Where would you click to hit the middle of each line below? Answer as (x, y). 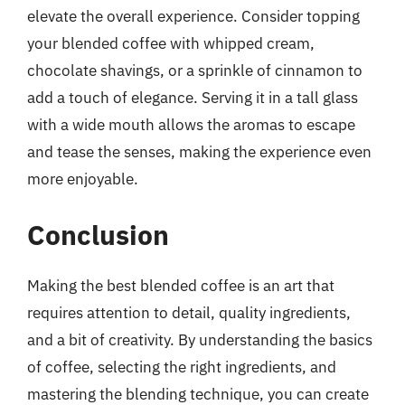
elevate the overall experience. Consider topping (193, 16)
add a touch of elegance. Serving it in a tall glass (193, 98)
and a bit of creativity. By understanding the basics (200, 339)
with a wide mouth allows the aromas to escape (191, 125)
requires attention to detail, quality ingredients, (189, 312)
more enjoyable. (83, 179)
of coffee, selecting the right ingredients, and (182, 367)
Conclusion (98, 234)
